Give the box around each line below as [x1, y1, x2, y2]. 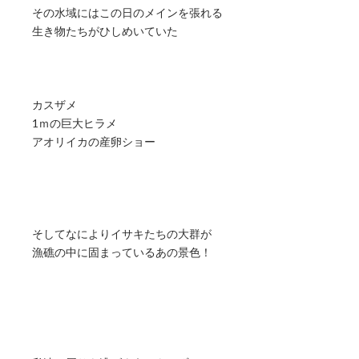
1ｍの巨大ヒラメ [32, 115, 117, 130]
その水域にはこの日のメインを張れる [32, 5, 223, 19]
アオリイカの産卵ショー [32, 134, 155, 148]
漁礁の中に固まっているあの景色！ [32, 244, 212, 259]
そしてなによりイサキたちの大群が [32, 226, 212, 240]
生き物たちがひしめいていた [32, 23, 178, 38]
